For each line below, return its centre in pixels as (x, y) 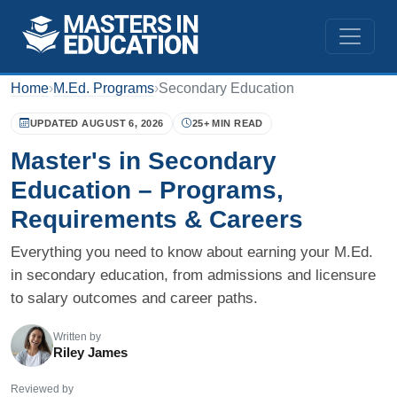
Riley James (90, 353)
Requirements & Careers (157, 220)
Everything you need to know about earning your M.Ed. (192, 253)
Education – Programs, (147, 191)
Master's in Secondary (144, 161)
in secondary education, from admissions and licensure (193, 276)
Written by (77, 337)
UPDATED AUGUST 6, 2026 (97, 124)
